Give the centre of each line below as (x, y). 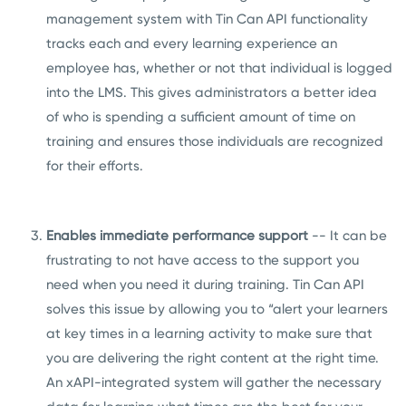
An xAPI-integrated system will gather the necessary (214, 382)
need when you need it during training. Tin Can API (205, 284)
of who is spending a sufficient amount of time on (201, 116)
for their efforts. (95, 165)
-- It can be (349, 235)
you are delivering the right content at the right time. (213, 358)
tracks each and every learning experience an (192, 43)
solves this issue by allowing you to (155, 309)
